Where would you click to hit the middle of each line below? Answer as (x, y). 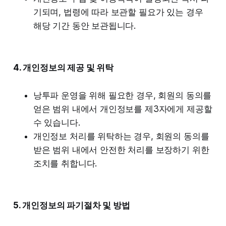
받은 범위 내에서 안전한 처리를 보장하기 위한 (121, 150)
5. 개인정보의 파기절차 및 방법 (71, 205)
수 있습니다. (56, 122)
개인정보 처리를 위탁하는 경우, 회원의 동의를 (121, 136)
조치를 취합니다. (65, 163)
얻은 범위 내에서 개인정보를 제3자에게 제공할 (123, 109)
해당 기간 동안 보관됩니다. (84, 25)
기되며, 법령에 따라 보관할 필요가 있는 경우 (118, 12)
